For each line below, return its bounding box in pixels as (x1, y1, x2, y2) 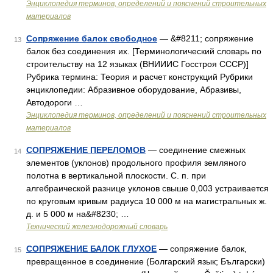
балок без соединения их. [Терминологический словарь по (26, 46, 261, 56)
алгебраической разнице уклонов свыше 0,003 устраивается (26, 183, 269, 193)
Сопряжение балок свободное (26, 34, 157, 43)
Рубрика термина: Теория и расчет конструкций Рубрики (26, 72, 253, 82)
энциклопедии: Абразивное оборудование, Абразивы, (26, 85, 241, 94)
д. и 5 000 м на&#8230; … (26, 209, 129, 219)
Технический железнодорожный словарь (26, 222, 168, 231)
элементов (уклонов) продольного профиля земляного (26, 158, 246, 168)
